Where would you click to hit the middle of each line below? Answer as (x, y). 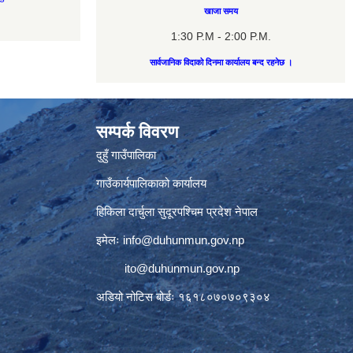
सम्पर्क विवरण (137, 132)
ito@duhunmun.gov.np (182, 268)
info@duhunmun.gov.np (184, 240)
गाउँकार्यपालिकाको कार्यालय (151, 183)
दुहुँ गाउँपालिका (126, 155)
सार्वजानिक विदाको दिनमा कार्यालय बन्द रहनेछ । (221, 62)
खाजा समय (221, 11)
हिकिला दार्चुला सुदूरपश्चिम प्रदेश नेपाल (177, 212)
